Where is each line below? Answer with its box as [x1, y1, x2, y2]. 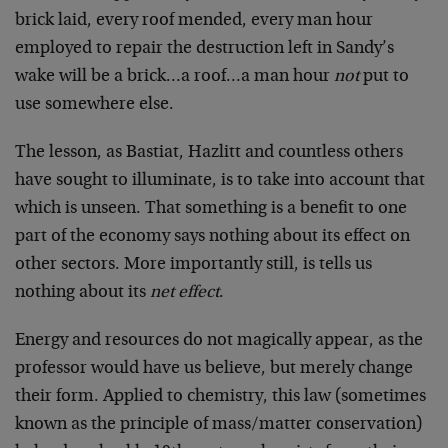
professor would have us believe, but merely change [15, 359, 413, 378]
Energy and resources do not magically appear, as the [15, 331, 423, 350]
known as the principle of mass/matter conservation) [15, 415, 422, 434]
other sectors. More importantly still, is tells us [15, 255, 372, 274]
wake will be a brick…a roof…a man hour [15, 67, 334, 86]
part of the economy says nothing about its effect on [15, 227, 410, 246]
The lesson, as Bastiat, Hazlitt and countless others [15, 143, 403, 162]
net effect [150, 283, 219, 302]
